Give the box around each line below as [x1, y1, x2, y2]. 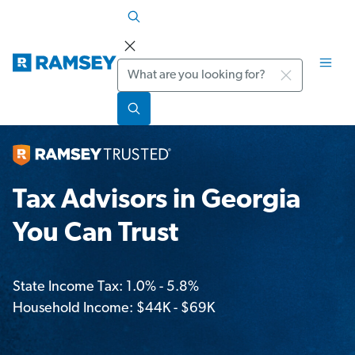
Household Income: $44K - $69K [13, 301, 215, 317]
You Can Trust [13, 220, 178, 249]
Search [116, 61, 160, 76]
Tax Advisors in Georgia [13, 187, 300, 216]
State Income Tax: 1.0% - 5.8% [13, 280, 199, 296]
